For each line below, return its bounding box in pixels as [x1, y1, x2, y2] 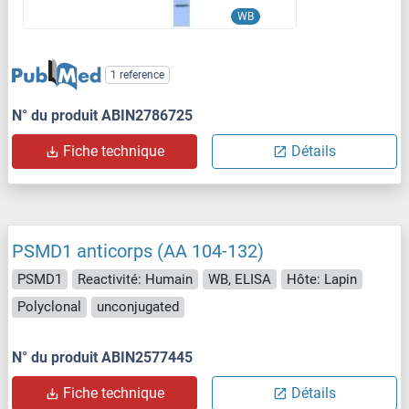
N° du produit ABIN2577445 [12, 348, 193, 366]
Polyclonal [17, 299, 81, 316]
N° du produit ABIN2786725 [12, 106, 193, 124]
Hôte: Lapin [287, 270, 357, 288]
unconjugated [97, 299, 179, 316]
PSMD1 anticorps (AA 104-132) [12, 239, 264, 262]
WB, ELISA [208, 270, 271, 288]
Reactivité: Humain [78, 270, 193, 288]
